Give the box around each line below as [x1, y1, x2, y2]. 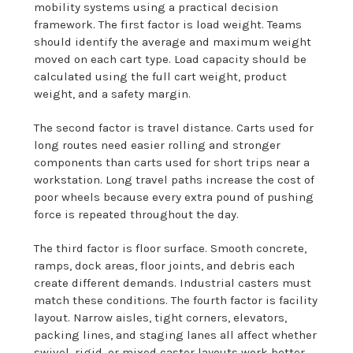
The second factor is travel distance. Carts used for [34, 120, 314, 135]
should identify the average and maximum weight [34, 34, 312, 49]
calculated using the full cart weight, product [34, 69, 288, 84]
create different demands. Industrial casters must [34, 275, 312, 290]
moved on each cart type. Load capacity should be [34, 51, 307, 66]
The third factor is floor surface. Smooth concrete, [34, 240, 307, 255]
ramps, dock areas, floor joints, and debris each [34, 258, 295, 273]
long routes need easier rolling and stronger [34, 137, 281, 152]
